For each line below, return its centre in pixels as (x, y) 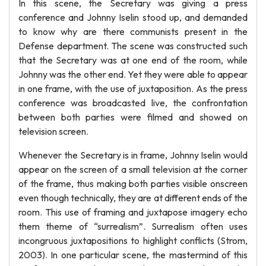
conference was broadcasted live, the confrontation (133, 103)
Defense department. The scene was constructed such (133, 46)
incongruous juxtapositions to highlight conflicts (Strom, (133, 240)
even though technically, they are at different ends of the (133, 198)
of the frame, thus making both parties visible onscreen (133, 183)
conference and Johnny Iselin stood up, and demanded (133, 17)
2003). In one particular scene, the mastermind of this (133, 255)
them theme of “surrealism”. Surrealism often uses (133, 226)
